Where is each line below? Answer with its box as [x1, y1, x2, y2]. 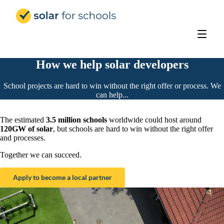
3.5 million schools [46, 115, 107, 124]
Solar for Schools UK [122, 8, 191, 16]
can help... [95, 90, 128, 99]
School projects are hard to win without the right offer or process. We [3, 81, 221, 90]
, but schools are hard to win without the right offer [53, 124, 213, 133]
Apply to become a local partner [13, 173, 112, 181]
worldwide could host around [107, 115, 201, 124]
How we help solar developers [35, 57, 188, 71]
